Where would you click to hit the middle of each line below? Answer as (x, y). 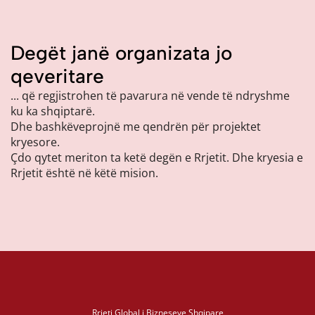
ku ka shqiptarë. (53, 111)
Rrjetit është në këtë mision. (84, 173)
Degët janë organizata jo (121, 53)
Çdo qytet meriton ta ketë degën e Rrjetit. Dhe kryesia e (157, 157)
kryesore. (35, 142)
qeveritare (57, 76)
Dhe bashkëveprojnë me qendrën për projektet (136, 127)
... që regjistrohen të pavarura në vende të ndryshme (150, 96)
